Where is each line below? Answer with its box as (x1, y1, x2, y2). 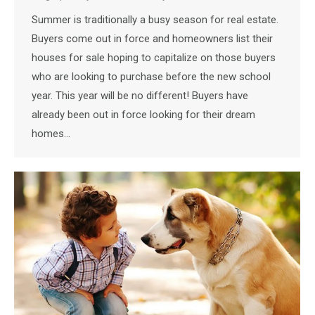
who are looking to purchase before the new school (32, 70, 271, 84)
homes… (32, 127, 70, 141)
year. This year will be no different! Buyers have (32, 89, 248, 103)
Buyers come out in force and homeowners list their (32, 32, 273, 46)
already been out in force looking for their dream (32, 108, 255, 122)
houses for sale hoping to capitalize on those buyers (32, 51, 276, 65)
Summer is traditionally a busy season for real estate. (32, 13, 278, 27)
